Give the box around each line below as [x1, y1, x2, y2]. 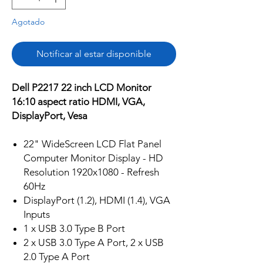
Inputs [23, 208, 50, 221]
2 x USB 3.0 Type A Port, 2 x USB [23, 237, 164, 249]
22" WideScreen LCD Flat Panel [23, 138, 161, 150]
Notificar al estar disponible [36, 48, 151, 60]
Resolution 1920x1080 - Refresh [23, 166, 159, 178]
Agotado [12, 16, 45, 28]
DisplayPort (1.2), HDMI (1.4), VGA [23, 194, 170, 207]
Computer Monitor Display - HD [23, 152, 163, 164]
